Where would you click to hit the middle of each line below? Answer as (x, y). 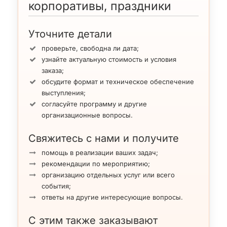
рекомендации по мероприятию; (96, 164)
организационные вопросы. (87, 115)
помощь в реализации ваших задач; (100, 153)
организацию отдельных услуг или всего (108, 175)
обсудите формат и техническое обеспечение (118, 81)
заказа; (53, 70)
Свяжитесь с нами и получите (104, 139)
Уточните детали (70, 34)
